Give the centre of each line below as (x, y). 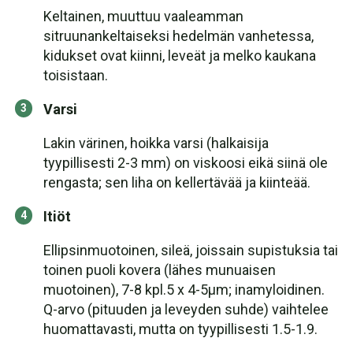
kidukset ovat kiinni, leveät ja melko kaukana (180, 56)
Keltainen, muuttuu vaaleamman (143, 16)
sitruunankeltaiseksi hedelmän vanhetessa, (178, 36)
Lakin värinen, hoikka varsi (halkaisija (156, 143)
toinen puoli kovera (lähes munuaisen (160, 270)
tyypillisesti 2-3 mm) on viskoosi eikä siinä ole (186, 163)
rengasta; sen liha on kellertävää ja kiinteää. (177, 182)
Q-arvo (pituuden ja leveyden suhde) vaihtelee (186, 309)
